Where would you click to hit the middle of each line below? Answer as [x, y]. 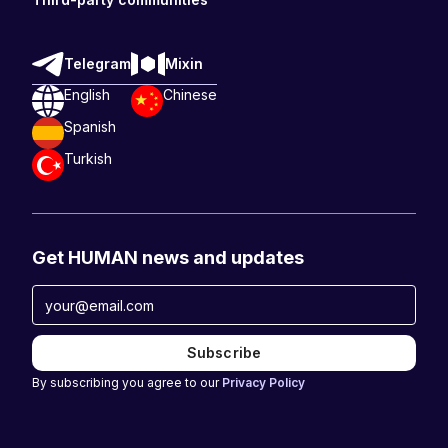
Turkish [88, 159]
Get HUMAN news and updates [168, 258]
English [87, 95]
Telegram [97, 64]
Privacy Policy [263, 383]
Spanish [90, 127]
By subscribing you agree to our [127, 383]
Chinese [190, 95]
